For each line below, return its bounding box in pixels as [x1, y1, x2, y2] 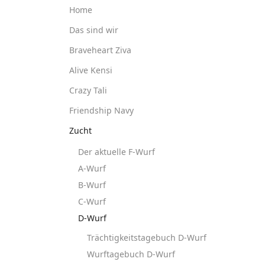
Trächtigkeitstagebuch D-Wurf [87, 232, 206, 243]
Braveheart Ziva [69, 44, 131, 56]
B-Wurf [78, 179, 106, 190]
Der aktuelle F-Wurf [78, 146, 155, 157]
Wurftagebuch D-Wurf [87, 248, 175, 260]
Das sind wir [69, 24, 118, 35]
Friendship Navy [69, 105, 134, 116]
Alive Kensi [69, 64, 112, 76]
